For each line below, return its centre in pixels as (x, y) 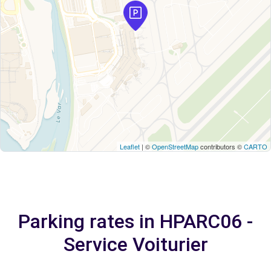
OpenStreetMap (175, 146)
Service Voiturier (135, 244)
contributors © (221, 146)
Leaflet (130, 146)
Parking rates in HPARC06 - (135, 221)
